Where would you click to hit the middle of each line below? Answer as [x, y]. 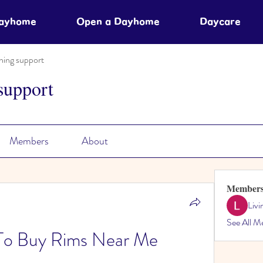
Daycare [220, 21]
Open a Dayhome [118, 21]
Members [29, 141]
